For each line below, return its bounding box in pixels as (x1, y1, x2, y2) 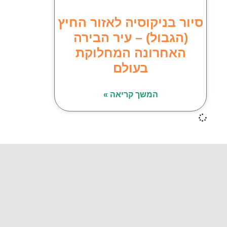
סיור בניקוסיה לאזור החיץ (58, 15, 203, 29)
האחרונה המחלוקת (75, 45, 186, 60)
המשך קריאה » (103, 90, 158, 99)
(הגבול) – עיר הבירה (73, 30, 188, 45)
